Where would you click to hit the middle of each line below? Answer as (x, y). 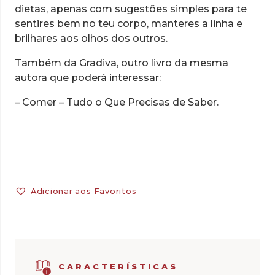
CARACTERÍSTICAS (118, 267)
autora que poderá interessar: (88, 78)
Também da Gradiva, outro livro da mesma (122, 63)
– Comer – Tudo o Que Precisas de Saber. (117, 103)
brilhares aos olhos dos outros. (91, 39)
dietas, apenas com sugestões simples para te (131, 9)
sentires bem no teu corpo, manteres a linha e (129, 24)
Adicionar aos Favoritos (83, 192)
